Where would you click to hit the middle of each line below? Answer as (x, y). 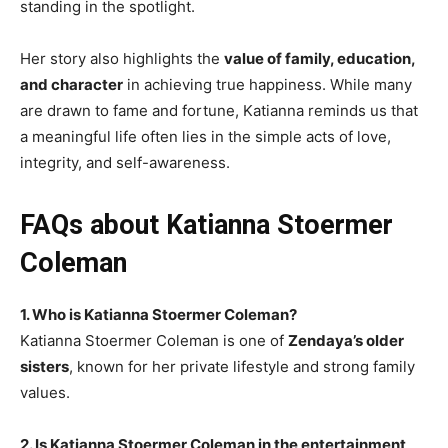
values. (45, 393)
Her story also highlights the (122, 59)
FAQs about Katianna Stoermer (206, 225)
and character (71, 85)
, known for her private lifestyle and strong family (242, 367)
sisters (44, 367)
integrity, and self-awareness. (125, 163)
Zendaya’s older (346, 341)
